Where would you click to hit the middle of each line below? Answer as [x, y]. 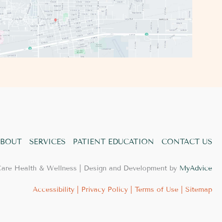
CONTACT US [187, 141]
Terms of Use [157, 189]
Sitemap [199, 189]
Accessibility [54, 189]
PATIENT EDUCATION [113, 141]
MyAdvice [196, 168]
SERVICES [47, 141]
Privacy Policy [105, 189]
